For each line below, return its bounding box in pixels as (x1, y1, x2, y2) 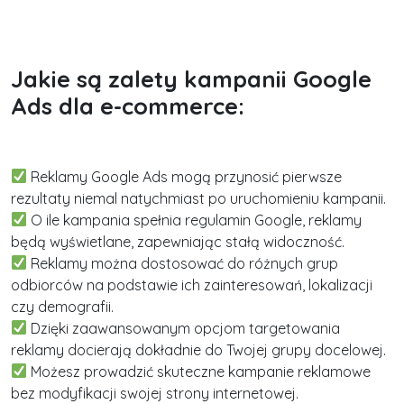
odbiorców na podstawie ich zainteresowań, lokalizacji (11, 275, 372, 294)
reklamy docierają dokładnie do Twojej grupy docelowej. (11, 340, 386, 359)
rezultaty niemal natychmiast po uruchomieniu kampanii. (11, 188, 386, 207)
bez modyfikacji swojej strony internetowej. (11, 383, 298, 402)
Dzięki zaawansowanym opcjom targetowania (27, 318, 341, 337)
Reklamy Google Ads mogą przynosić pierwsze (27, 167, 343, 186)
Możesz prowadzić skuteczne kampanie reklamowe (27, 362, 372, 381)
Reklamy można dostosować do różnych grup (27, 253, 339, 272)
